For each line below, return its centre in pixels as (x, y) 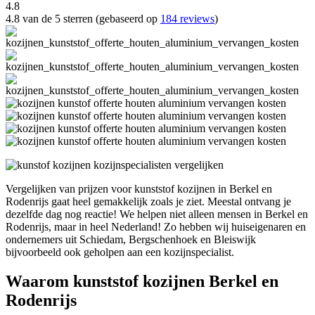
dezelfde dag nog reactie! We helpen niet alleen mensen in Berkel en (157, 214)
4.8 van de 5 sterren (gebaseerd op (83, 18)
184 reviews (187, 18)
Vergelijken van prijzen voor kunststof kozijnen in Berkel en (139, 188)
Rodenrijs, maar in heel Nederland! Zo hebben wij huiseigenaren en (156, 226)
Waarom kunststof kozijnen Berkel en (142, 282)
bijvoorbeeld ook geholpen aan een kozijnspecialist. (120, 252)
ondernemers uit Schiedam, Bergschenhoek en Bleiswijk (131, 239)
